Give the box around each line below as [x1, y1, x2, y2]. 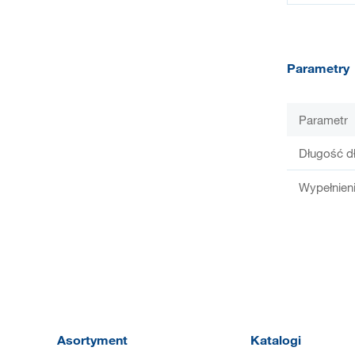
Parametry [287, 59, 349, 75]
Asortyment [57, 332, 128, 348]
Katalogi [250, 332, 301, 348]
